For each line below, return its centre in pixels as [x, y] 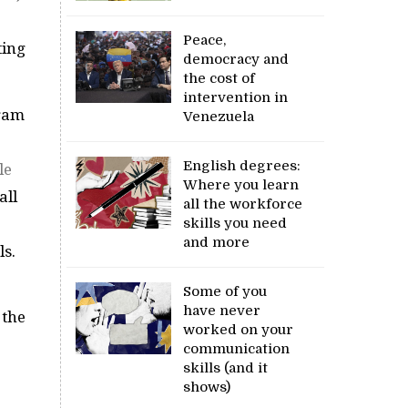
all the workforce [243, 204]
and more [219, 243]
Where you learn [241, 185]
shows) [207, 388]
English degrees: [242, 166]
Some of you [225, 292]
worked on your [239, 330]
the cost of [219, 79]
